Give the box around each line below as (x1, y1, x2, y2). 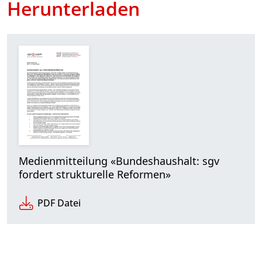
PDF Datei (37, 196, 81, 209)
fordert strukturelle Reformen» (19, 167, 171, 181)
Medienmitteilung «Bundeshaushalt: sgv (19, 153, 219, 168)
